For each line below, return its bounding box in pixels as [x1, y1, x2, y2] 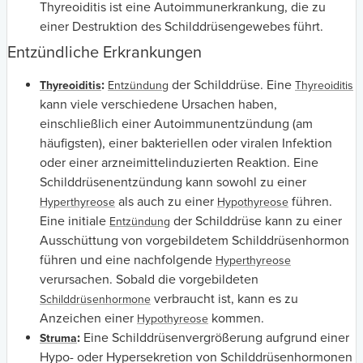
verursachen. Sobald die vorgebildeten [40, 271, 258, 288]
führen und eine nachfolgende [40, 251, 216, 268]
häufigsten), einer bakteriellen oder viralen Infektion [40, 135, 332, 152]
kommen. [208, 310, 264, 327]
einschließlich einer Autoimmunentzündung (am [40, 115, 313, 132]
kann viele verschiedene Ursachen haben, [40, 96, 277, 113]
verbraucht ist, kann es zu [151, 290, 298, 307]
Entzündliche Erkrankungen [7, 42, 202, 62]
